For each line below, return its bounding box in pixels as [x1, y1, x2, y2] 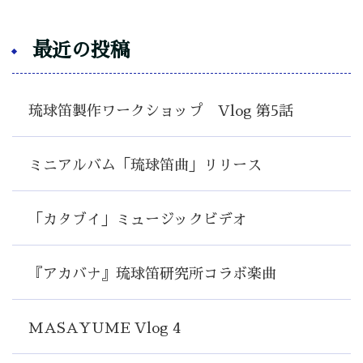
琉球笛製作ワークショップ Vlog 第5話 [28, 104, 293, 119]
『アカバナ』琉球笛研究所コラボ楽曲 [28, 267, 276, 282]
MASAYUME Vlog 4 [28, 321, 181, 336]
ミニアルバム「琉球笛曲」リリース [28, 158, 262, 173]
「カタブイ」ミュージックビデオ [28, 212, 247, 228]
